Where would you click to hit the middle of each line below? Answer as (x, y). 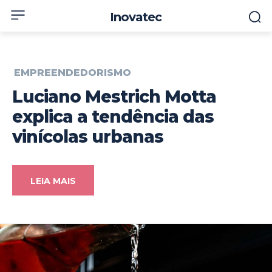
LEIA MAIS (53, 181)
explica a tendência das (113, 117)
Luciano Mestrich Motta (114, 97)
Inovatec (136, 17)
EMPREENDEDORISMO (73, 73)
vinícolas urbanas (88, 137)
